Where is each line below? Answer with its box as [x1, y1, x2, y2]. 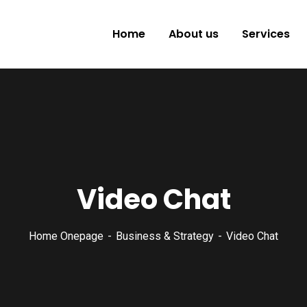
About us [169, 26, 219, 42]
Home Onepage [29, 230, 103, 243]
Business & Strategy [116, 230, 214, 243]
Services [242, 26, 290, 42]
